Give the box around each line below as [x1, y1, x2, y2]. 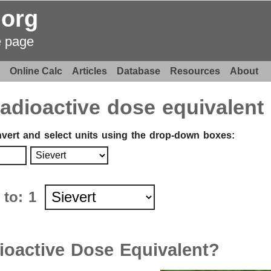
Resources [170, 66, 220, 76]
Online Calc [10, 66, 62, 76]
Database [117, 66, 160, 76]
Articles [72, 66, 107, 76]
